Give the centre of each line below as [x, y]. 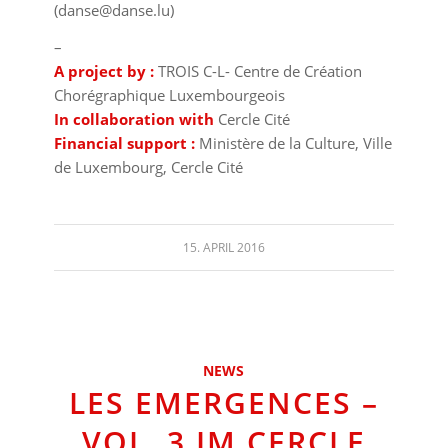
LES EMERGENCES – [223, 402]
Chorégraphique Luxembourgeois [169, 95]
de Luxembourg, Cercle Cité [148, 167]
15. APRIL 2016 [223, 247]
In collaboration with [133, 119]
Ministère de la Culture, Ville [293, 143]
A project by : [103, 71]
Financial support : [124, 143]
